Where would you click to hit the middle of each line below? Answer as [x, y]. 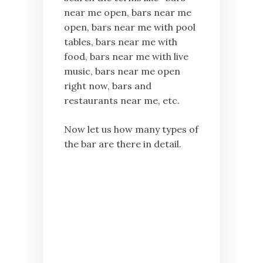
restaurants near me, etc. [122, 101]
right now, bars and [108, 86]
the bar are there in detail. [123, 144]
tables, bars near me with [121, 42]
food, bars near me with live [126, 57]
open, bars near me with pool [130, 27]
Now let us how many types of [131, 129]
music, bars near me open [122, 71]
